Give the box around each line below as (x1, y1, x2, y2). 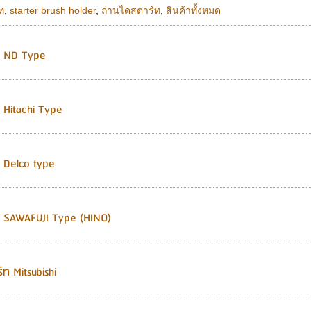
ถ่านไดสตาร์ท (101, 4, 161, 16)
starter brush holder (10, 4, 96, 16)
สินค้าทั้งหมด (166, 4, 221, 16)
